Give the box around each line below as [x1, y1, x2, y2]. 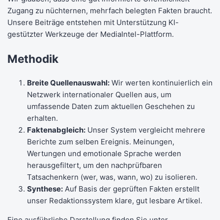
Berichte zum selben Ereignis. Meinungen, [27, 137, 174, 146]
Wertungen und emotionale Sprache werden [27, 148, 181, 158]
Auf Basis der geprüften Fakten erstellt [63, 184, 199, 193]
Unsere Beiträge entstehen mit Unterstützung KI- [7, 18, 179, 27]
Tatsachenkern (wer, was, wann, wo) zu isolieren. [27, 172, 197, 182]
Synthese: [27, 184, 63, 193]
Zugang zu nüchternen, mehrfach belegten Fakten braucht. [7, 6, 212, 16]
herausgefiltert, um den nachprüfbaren [27, 160, 162, 170]
